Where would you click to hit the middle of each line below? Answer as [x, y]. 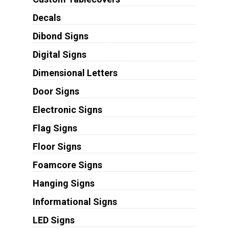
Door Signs [56, 91]
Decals [47, 17]
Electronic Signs [67, 109]
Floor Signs [57, 146]
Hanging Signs [63, 183]
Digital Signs [59, 54]
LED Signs [53, 220]
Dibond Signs [60, 36]
